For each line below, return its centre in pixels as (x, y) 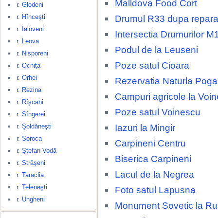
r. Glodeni (30, 5)
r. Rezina (29, 90)
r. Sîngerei (31, 114)
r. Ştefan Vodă (36, 151)
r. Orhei (27, 78)
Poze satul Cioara (152, 65)
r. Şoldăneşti (34, 126)
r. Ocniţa (28, 65)
